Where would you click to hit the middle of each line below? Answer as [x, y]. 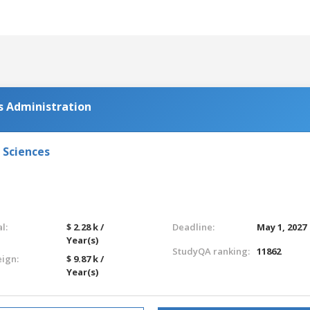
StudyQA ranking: [211, 251]
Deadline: [193, 227]
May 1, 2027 [282, 227]
